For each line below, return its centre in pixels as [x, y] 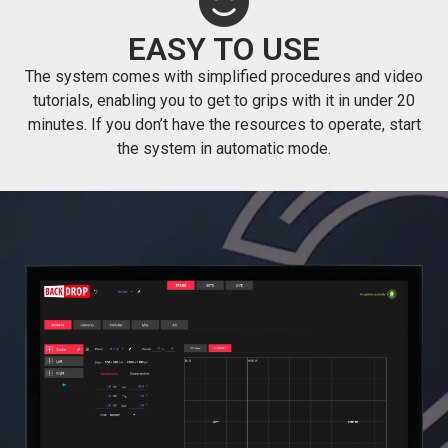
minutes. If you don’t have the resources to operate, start [224, 124]
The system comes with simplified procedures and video [224, 76]
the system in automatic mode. [224, 148]
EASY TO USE [224, 48]
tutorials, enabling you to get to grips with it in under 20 [224, 100]
